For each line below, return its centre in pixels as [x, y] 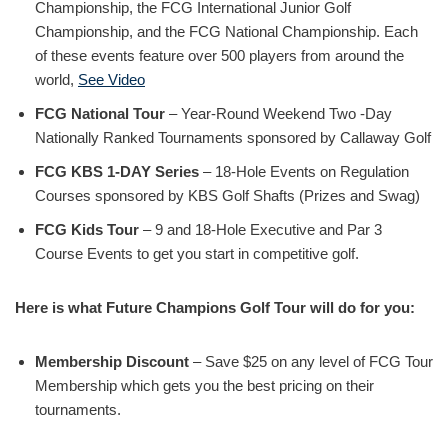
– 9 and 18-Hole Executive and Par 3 [260, 229]
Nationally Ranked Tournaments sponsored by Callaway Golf [233, 137]
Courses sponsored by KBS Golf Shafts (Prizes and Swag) [227, 195]
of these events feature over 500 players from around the [219, 55]
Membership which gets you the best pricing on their [204, 385]
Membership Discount [112, 361]
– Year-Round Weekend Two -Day [278, 113]
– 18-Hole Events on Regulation [304, 171]
